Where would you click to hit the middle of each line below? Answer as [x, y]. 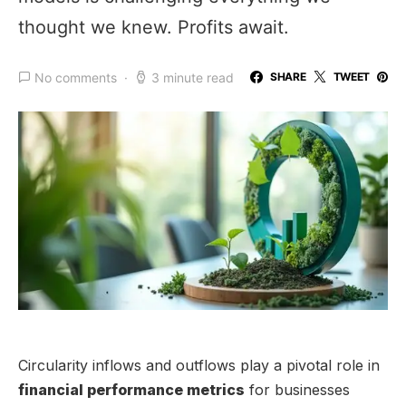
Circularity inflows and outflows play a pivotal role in [199, 365]
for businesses [297, 389]
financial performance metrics [131, 389]
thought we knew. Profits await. [154, 27]
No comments [76, 77]
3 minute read [193, 77]
